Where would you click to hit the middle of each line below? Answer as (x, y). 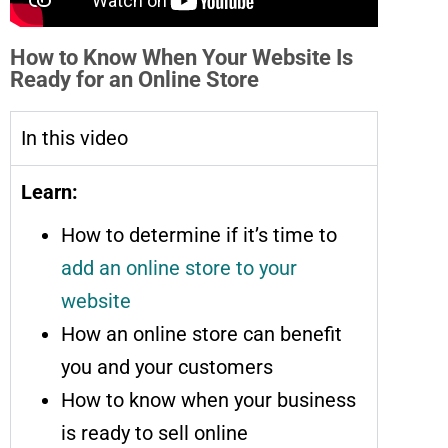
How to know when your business (208, 399)
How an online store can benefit (201, 333)
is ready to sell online (154, 432)
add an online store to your (179, 267)
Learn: (49, 191)
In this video (74, 137)
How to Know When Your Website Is (181, 57)
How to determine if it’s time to (199, 234)
